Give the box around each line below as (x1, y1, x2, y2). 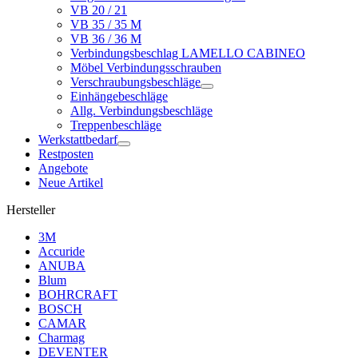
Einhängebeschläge (70, 89, 168, 104)
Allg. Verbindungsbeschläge (70, 104, 213, 118)
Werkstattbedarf (38, 133, 117, 147)
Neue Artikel (38, 176, 103, 190)
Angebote (38, 161, 88, 176)
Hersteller (6, 203, 55, 217)
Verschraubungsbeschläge (70, 75, 201, 89)
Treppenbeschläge (70, 118, 161, 133)
